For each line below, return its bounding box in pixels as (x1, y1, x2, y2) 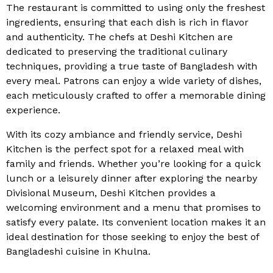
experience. (6, 104, 60, 116)
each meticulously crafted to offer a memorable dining (6, 90, 266, 101)
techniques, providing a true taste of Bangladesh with (6, 60, 257, 72)
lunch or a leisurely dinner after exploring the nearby (6, 172, 257, 184)
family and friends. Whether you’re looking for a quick (6, 158, 261, 169)
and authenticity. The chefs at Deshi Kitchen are (6, 31, 233, 43)
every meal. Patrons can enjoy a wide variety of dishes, (6, 75, 261, 87)
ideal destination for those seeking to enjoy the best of (6, 231, 259, 243)
